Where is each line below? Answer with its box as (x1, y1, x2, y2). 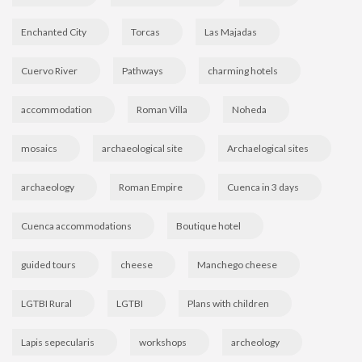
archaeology (21, 181, 74, 193)
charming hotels (208, 65, 278, 77)
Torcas (131, 26, 160, 38)
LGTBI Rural (21, 297, 72, 309)
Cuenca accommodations (21, 220, 132, 232)
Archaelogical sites (227, 142, 309, 154)
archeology (231, 336, 280, 348)
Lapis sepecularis (21, 336, 95, 348)
